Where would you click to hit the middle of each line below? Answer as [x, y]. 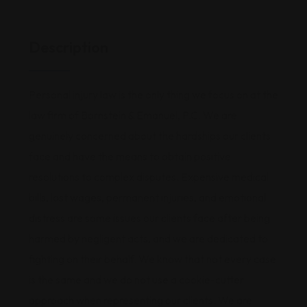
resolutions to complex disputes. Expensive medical [149, 177]
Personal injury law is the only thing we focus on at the [153, 95]
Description [69, 47]
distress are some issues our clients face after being [149, 218]
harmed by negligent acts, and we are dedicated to [148, 238]
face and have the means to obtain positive [130, 156]
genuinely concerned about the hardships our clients [150, 136]
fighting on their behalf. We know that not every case [152, 259]
